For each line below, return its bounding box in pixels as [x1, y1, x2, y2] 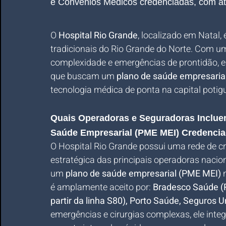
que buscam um [50, 70, 117, 83]
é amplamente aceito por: [50, 181, 153, 194]
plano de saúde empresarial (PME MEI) [66, 167, 221, 181]
